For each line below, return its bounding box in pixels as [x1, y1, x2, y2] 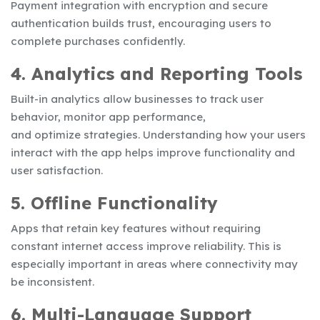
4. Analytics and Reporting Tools [11, 62, 302, 84]
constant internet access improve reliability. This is [11, 239, 281, 253]
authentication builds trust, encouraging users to [11, 16, 271, 30]
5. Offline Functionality [11, 191, 218, 214]
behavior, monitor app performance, [11, 109, 206, 124]
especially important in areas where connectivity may [11, 256, 298, 271]
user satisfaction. [11, 163, 103, 177]
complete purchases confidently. [11, 34, 185, 48]
